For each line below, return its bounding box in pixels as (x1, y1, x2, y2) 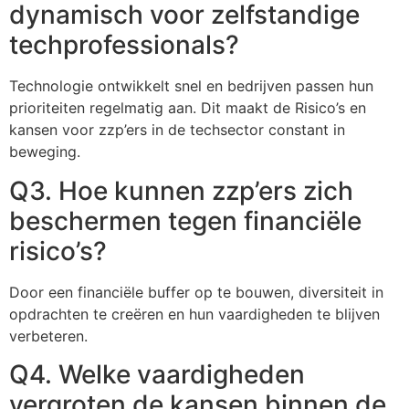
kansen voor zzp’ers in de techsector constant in (9, 121, 345, 140)
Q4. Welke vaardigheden (9, 358, 305, 390)
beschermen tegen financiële (9, 204, 362, 236)
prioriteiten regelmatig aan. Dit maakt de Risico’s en (9, 99, 366, 118)
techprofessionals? (9, 29, 239, 61)
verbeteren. (9, 326, 88, 345)
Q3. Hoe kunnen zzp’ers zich (9, 174, 353, 206)
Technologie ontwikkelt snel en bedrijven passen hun (9, 77, 373, 96)
